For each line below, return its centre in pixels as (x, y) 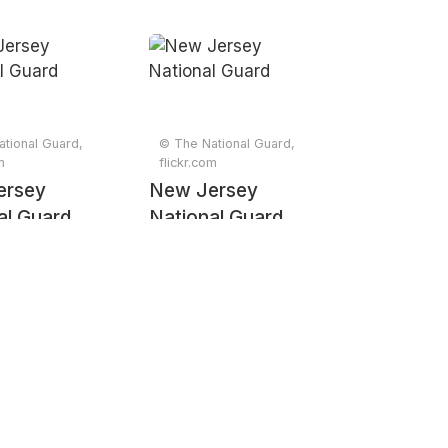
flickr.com (188, 162)
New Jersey (204, 190)
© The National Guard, (227, 143)
